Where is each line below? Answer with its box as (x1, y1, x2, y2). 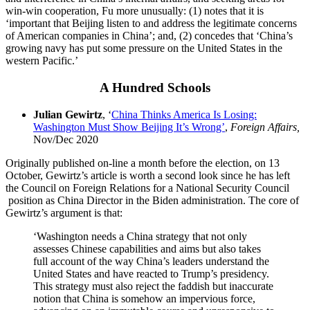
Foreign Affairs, (230, 120, 300, 133)
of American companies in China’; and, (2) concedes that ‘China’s (6, 30, 293, 42)
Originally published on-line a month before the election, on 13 (6, 156, 280, 169)
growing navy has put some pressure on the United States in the (6, 42, 282, 55)
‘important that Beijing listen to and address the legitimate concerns (6, 17, 297, 30)
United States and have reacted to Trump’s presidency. (33, 267, 269, 280)
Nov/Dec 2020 (33, 133, 98, 145)
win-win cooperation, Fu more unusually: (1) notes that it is (6, 5, 264, 17)
